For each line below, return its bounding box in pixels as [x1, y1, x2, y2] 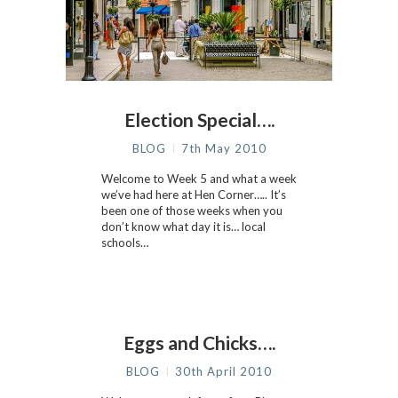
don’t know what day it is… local [101, 219, 266, 234]
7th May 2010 [180, 141, 267, 155]
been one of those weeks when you [101, 203, 283, 218]
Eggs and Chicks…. [123, 331, 275, 354]
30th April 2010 [175, 364, 272, 378]
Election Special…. [123, 108, 275, 131]
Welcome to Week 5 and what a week [101, 171, 297, 186]
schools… [101, 235, 148, 250]
